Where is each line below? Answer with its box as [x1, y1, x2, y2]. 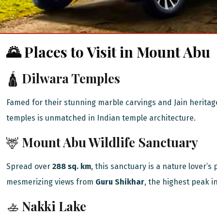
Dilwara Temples [22, 70, 121, 87]
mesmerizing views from [6, 177, 96, 187]
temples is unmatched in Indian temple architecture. [6, 113, 196, 123]
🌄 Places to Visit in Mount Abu [6, 42, 211, 62]
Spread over [6, 162, 53, 171]
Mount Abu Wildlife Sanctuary [22, 134, 199, 151]
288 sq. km [52, 162, 92, 171]
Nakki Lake [22, 198, 87, 215]
